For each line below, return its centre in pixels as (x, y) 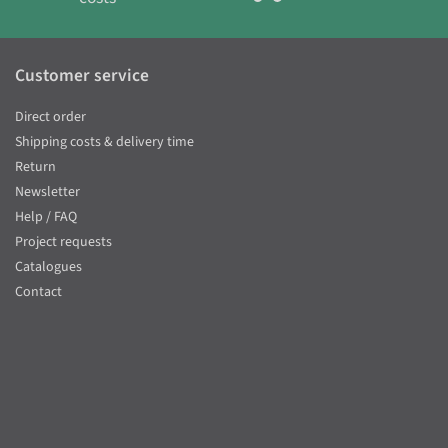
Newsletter (47, 192)
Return (35, 167)
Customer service (82, 76)
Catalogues (48, 267)
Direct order (50, 117)
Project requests (63, 242)
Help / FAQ (46, 217)
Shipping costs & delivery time (104, 142)
